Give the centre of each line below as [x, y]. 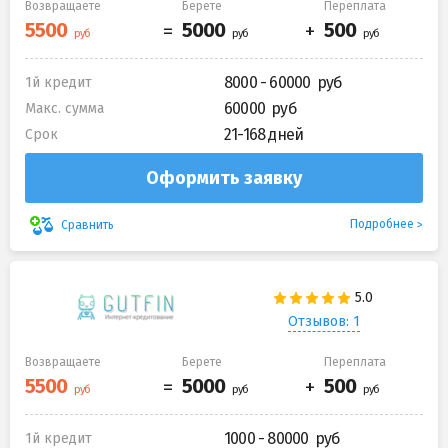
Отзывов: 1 [323, 321]
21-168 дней [264, 135]
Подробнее [382, 224]
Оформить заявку [224, 178]
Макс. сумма [64, 109]
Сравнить [87, 224]
